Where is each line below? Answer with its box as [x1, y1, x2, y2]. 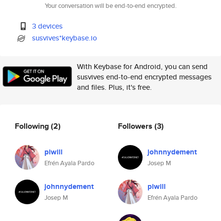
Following [15, 120, 51, 132]
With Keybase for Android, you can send [77, 61, 208, 72]
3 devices [32, 21, 63, 31]
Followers [118, 120, 154, 132]
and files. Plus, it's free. [77, 82, 152, 92]
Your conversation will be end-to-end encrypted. [44, 1, 177, 10]
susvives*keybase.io [32, 33, 98, 43]
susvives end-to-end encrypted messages [77, 72, 212, 82]
